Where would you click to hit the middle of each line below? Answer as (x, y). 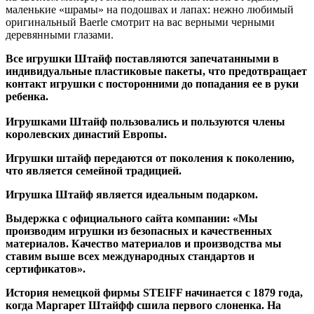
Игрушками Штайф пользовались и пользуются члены (145, 121)
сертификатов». (46, 268)
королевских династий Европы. (86, 134)
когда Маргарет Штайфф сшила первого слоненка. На (143, 305)
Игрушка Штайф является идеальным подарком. (132, 194)
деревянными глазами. (60, 34)
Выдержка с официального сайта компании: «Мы (132, 218)
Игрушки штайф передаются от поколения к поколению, (150, 158)
